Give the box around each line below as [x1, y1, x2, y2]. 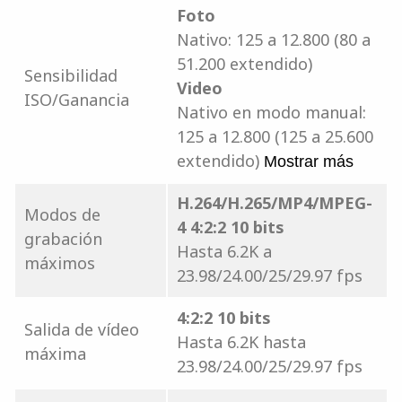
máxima [24, 342, 86, 364]
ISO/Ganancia [24, 88, 129, 110]
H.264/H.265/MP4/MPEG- [177, 191, 372, 214]
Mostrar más [264, 152, 354, 170]
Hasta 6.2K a [177, 240, 272, 262]
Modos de [24, 203, 100, 225]
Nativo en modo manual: [177, 100, 366, 123]
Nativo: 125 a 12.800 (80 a [177, 28, 371, 50]
